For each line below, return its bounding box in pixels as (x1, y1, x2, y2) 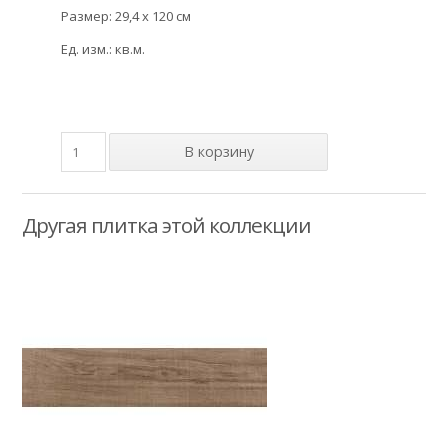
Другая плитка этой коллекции (22, 210, 312, 239)
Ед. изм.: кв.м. (61, 40, 146, 59)
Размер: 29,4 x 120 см (61, 7, 192, 26)
